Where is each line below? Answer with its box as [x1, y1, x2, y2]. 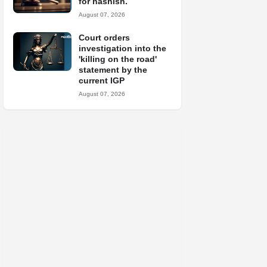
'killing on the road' [79, 54, 157, 64]
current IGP [79, 76, 125, 85]
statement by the [79, 65, 147, 74]
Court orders [79, 33, 130, 42]
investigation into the [79, 44, 166, 53]
